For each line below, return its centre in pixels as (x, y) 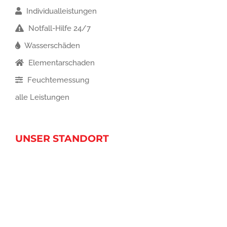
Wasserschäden (51, 45)
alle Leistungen (42, 97)
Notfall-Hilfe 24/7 (59, 28)
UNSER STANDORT (62, 138)
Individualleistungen (61, 11)
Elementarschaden (61, 63)
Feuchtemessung (57, 80)
